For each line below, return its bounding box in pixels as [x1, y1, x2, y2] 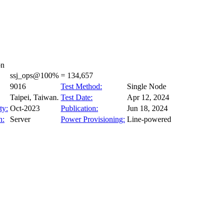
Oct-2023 [10, 104, 40, 112]
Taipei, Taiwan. [10, 93, 59, 102]
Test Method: [61, 82, 102, 91]
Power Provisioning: [61, 115, 125, 123]
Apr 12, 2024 [127, 93, 169, 102]
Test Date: [61, 93, 93, 102]
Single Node [127, 82, 166, 91]
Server [10, 115, 30, 123]
